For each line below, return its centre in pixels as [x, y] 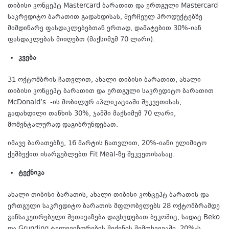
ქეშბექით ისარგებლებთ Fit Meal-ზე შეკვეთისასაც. [91, 155]
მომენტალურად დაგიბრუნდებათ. [63, 125]
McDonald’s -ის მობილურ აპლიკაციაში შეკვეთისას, [95, 102]
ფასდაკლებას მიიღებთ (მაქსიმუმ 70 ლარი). [81, 40]
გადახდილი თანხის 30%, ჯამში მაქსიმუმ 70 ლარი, [92, 114]
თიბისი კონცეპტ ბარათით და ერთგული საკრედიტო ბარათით [111, 91]
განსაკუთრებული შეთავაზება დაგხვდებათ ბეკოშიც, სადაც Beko [114, 217]
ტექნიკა [31, 173]
